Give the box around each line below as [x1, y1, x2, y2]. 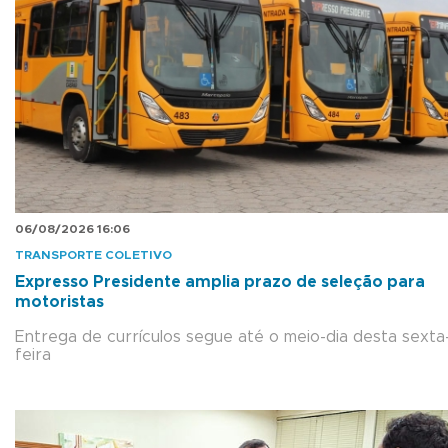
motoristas [15, 293, 104, 310]
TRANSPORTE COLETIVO [15, 248, 172, 261]
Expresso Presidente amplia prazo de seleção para [15, 273, 425, 290]
